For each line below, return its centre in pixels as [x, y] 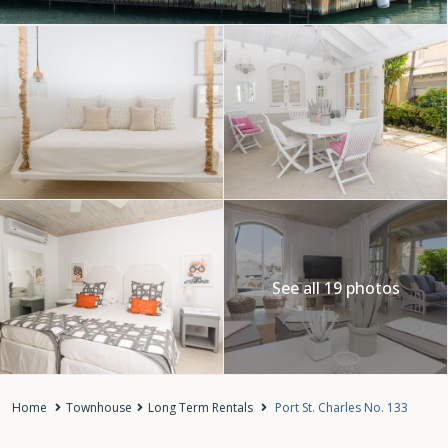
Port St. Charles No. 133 [340, 407]
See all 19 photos [335, 288]
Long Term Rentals [200, 407]
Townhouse [99, 407]
